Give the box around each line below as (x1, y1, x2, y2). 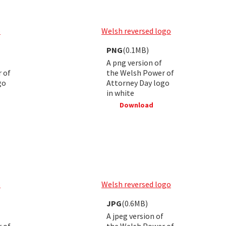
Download (118, 100, 153, 109)
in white (106, 87, 134, 98)
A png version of (106, 57, 162, 68)
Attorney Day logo (106, 77, 169, 88)
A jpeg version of (106, 210, 163, 221)
